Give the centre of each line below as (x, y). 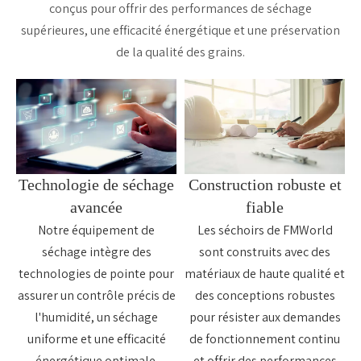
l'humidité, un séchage (96, 317)
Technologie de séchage (96, 184)
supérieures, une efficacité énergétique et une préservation (180, 31)
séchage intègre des (96, 251)
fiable (265, 207)
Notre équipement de (96, 230)
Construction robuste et (265, 184)
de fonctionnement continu (265, 338)
